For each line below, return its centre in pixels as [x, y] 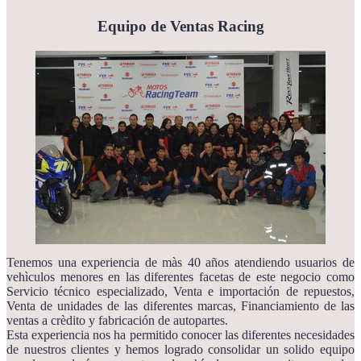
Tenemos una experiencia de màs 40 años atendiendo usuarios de [180, 262]
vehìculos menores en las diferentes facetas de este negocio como [180, 276]
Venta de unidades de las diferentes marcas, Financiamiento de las [180, 305]
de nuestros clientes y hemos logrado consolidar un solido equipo [180, 349]
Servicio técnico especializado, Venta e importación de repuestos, [180, 291]
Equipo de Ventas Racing [180, 26]
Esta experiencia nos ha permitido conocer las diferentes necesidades [180, 334]
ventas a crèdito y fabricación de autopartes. [117, 320]
